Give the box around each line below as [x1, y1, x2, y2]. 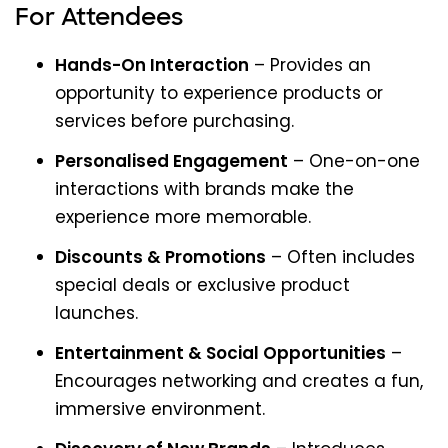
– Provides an [249, 53, 371, 78]
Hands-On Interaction [55, 53, 249, 78]
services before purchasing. [55, 109, 294, 134]
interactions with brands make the [55, 177, 354, 202]
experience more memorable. [55, 205, 311, 230]
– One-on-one [288, 149, 420, 174]
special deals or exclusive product [55, 273, 350, 298]
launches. [55, 301, 138, 326]
